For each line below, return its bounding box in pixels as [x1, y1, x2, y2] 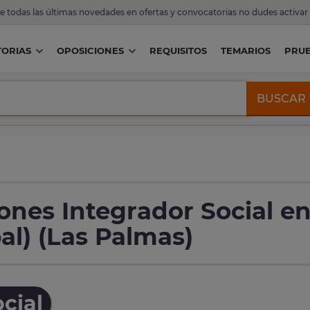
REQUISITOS [149, 45, 207, 57]
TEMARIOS [220, 45, 271, 57]
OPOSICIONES [56, 45, 124, 57]
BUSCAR [257, 91, 307, 105]
